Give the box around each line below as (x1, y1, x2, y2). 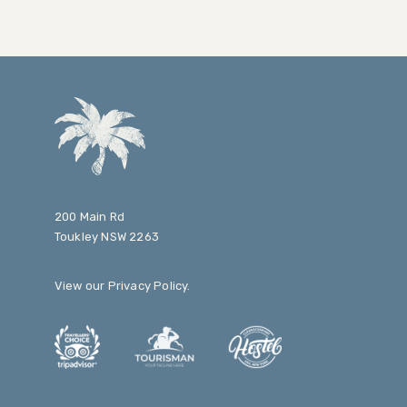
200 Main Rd (54, 209, 124, 223)
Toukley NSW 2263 (54, 229, 159, 243)
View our (54, 278, 108, 293)
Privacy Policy (107, 278, 188, 293)
